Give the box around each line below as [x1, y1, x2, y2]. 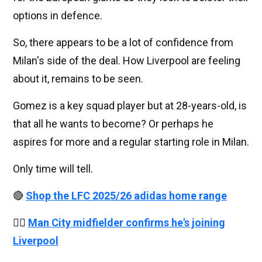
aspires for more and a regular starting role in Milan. [13, 136, 249, 149]
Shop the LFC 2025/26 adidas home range [26, 189, 227, 202]
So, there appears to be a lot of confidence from [13, 36, 233, 49]
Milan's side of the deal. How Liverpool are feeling [13, 54, 240, 67]
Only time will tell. [13, 163, 93, 175]
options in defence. [13, 9, 102, 22]
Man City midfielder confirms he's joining [28, 216, 225, 229]
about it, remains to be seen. [13, 73, 143, 85]
